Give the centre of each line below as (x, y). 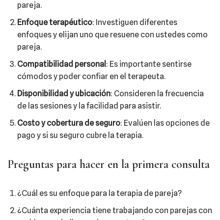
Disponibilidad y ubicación (64, 94)
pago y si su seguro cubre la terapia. (80, 135)
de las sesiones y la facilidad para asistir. (89, 106)
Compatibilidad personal (62, 64)
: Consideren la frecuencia (157, 94)
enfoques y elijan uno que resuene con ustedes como (112, 35)
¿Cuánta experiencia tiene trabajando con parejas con (115, 210)
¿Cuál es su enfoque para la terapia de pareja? (99, 193)
